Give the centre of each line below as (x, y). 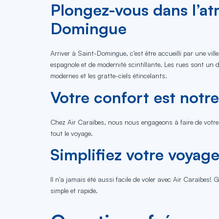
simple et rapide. (74, 191)
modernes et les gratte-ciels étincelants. (109, 76)
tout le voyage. (72, 133)
